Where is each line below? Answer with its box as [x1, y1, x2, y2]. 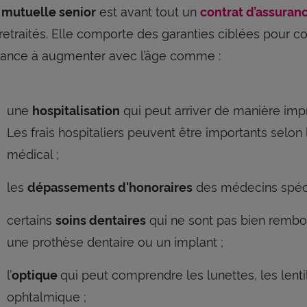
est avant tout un [96, 1, 200, 19]
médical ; [7, 144, 59, 162]
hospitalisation [32, 101, 120, 118]
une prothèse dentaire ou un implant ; [7, 232, 223, 249]
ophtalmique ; [7, 286, 86, 304]
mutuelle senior [1, 2, 96, 19]
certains [7, 210, 56, 228]
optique [12, 265, 60, 282]
